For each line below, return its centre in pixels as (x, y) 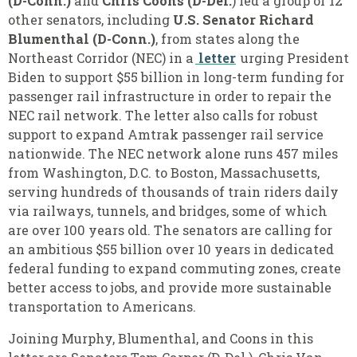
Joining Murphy (60, 339)
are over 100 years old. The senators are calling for (170, 230)
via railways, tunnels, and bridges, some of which (168, 211)
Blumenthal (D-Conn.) (82, 39)
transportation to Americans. (102, 306)
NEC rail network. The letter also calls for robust (163, 115)
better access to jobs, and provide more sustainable (170, 287)
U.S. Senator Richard (243, 20)
